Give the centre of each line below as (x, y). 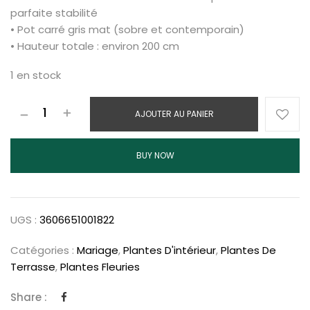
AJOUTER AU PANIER (174, 113)
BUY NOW (155, 155)
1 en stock (36, 75)
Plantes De (248, 250)
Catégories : (44, 250)
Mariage (98, 250)
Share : (29, 297)
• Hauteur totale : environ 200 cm (95, 46)
